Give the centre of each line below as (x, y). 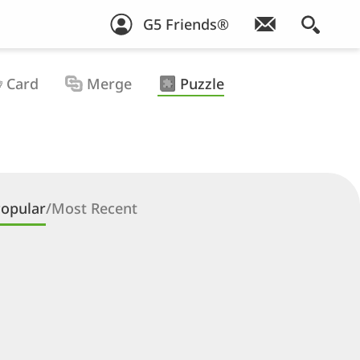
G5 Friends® (186, 25)
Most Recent (94, 209)
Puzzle (202, 84)
